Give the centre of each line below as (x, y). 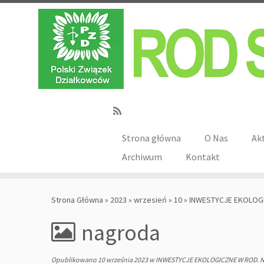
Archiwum (142, 157)
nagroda (121, 232)
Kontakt (203, 157)
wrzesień (150, 200)
